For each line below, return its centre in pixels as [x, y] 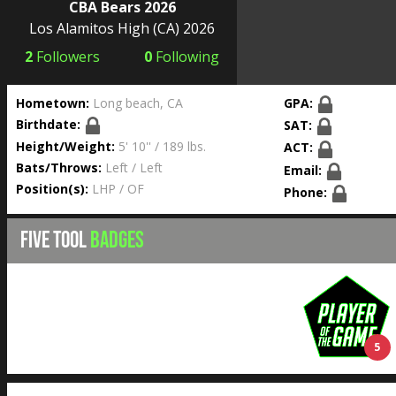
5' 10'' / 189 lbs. [160, 147]
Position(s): [52, 189]
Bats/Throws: [59, 168]
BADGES [117, 241]
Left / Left [132, 168]
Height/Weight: [65, 147]
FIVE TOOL [55, 241]
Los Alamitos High [89, 28]
